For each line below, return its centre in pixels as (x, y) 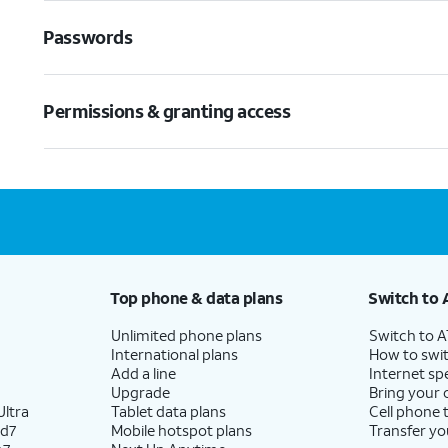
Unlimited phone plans (186, 335)
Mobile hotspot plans (181, 430)
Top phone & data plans (196, 297)
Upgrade (140, 392)
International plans (174, 354)
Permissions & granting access (167, 111)
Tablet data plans (168, 411)
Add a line (143, 373)
